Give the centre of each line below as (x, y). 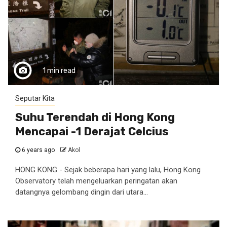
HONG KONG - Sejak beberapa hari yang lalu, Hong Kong (108, 170)
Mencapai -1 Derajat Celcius (92, 131)
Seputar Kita (35, 98)
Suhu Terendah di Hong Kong (95, 117)
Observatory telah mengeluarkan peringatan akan (96, 181)
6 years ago (38, 150)
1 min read (59, 71)
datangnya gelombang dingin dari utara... (82, 192)
